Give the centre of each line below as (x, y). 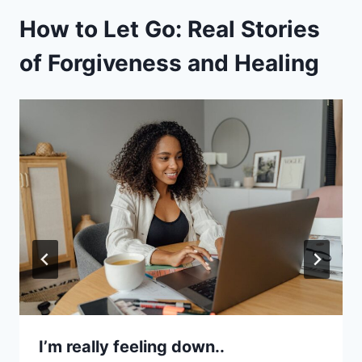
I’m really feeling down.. (132, 346)
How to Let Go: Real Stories (170, 29)
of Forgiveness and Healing (169, 63)
